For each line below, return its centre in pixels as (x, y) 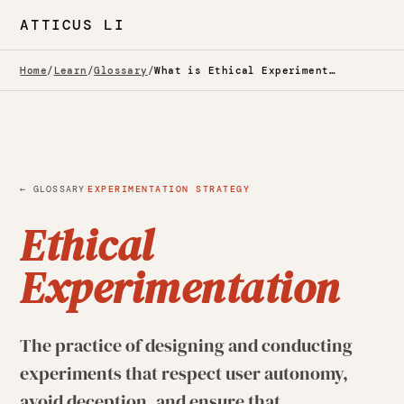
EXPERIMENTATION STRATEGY (169, 188)
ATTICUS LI (73, 25)
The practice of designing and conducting (187, 345)
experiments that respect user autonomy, (184, 373)
